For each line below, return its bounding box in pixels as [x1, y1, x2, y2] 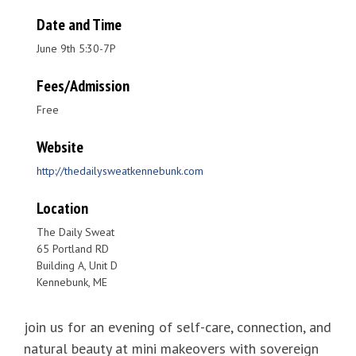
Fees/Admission [37, 75, 130, 97]
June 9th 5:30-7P [37, 41, 116, 56]
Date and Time [37, 14, 122, 36]
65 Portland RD [37, 242, 109, 257]
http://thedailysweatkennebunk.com [37, 164, 203, 179]
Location [37, 198, 88, 219]
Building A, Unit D [37, 258, 118, 273]
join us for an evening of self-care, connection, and [24, 318, 331, 337]
